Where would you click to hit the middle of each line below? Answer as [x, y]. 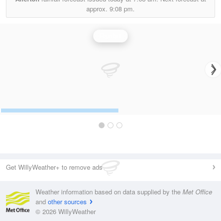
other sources [67, 202]
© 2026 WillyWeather [66, 211]
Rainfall [110, 36]
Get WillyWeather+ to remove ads [54, 167]
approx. [98, 9]
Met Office [197, 192]
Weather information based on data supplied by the [109, 192]
